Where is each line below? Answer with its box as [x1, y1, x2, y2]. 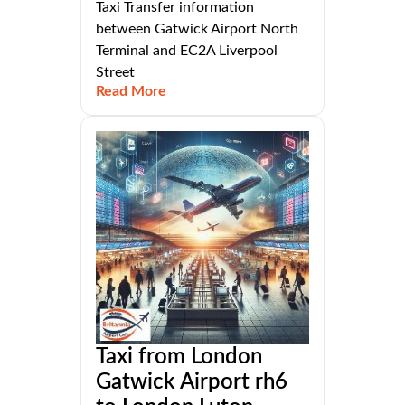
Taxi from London [96, 346, 262, 369]
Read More [96, 84, 166, 99]
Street [96, 65, 135, 80]
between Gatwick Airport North [96, 22, 298, 37]
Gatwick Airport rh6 [96, 372, 287, 394]
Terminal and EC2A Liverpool [96, 43, 278, 59]
